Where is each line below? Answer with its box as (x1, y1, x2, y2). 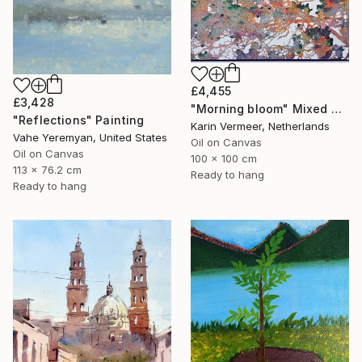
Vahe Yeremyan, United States (13, 131, 167, 145)
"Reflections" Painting (13, 113, 145, 128)
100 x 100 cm (191, 151, 257, 165)
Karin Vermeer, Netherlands (191, 119, 330, 133)
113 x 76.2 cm (13, 163, 82, 177)
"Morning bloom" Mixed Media (330, 101, 342, 116)
